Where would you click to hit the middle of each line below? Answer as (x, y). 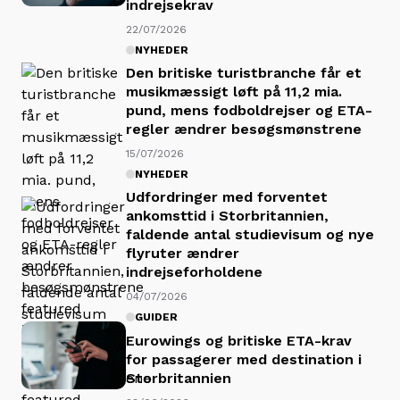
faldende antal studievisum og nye (250, 235)
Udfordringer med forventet (227, 197)
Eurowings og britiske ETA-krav (239, 340)
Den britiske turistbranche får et (244, 73)
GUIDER (156, 317)
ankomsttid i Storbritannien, (227, 216)
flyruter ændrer (183, 254)
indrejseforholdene (194, 272)
